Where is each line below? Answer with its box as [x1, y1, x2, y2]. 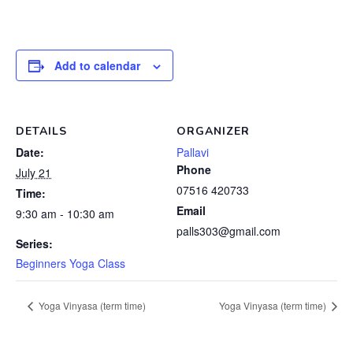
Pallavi [176, 144, 209, 160]
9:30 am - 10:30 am [16, 206, 114, 221]
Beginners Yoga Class [16, 255, 125, 271]
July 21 [16, 165, 51, 180]
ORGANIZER [176, 124, 250, 139]
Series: [16, 236, 53, 251]
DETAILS [16, 124, 67, 139]
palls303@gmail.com [176, 223, 281, 239]
